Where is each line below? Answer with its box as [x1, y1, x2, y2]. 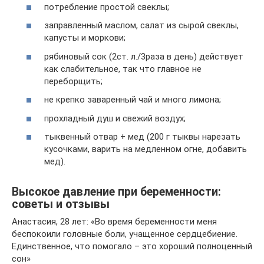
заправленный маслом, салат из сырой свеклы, [44, 20, 239, 31]
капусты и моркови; [44, 32, 126, 44]
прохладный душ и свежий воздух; [44, 113, 186, 124]
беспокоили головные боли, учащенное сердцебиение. [12, 229, 237, 240]
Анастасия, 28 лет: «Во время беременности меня [12, 216, 217, 227]
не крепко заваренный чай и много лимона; [44, 94, 221, 105]
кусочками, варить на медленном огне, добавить [44, 144, 247, 155]
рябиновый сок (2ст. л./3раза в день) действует [44, 51, 243, 62]
